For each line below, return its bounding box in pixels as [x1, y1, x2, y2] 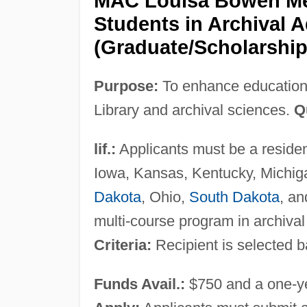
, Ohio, [140, 188, 189, 206]
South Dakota [188, 188, 280, 206]
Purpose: [93, 77, 158, 95]
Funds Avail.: [93, 275, 185, 293]
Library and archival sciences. [93, 101, 294, 119]
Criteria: [93, 236, 151, 254]
